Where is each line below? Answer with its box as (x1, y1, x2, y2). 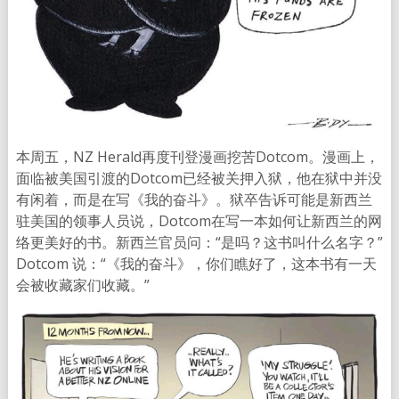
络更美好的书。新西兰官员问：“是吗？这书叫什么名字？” (15, 232, 383, 252)
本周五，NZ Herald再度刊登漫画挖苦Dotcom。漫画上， (15, 146, 379, 167)
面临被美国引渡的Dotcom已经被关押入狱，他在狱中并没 (15, 167, 382, 188)
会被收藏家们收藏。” (15, 274, 150, 295)
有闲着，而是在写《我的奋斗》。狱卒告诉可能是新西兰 (15, 189, 372, 209)
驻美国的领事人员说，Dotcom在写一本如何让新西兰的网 (15, 210, 382, 231)
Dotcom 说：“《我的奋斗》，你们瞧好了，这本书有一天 (15, 253, 377, 273)
